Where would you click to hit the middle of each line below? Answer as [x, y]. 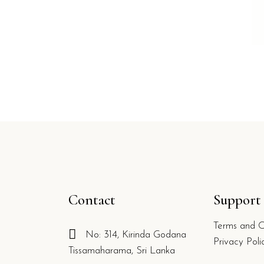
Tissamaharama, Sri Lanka [121, 251]
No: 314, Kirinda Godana [134, 235]
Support [237, 200]
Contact [92, 200]
